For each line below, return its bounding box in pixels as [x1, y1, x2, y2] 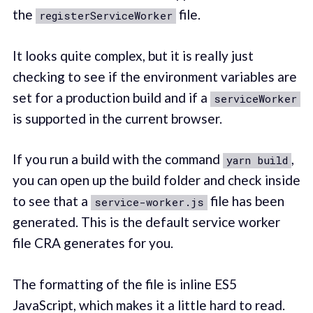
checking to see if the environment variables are [12, 68, 297, 85]
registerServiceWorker [38, 8, 173, 23]
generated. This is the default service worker [12, 214, 280, 231]
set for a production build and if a [12, 89, 210, 105]
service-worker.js [94, 195, 204, 210]
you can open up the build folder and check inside [12, 172, 300, 189]
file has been [207, 193, 284, 210]
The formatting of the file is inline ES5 [12, 275, 237, 292]
